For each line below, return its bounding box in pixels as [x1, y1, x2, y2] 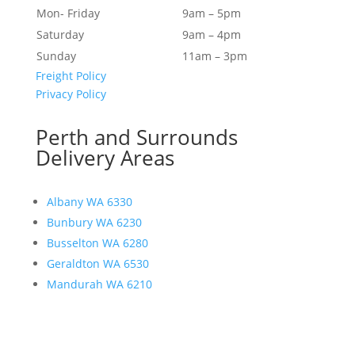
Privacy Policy [35, 86, 106, 102]
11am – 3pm [181, 48, 247, 64]
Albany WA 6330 [46, 194, 132, 210]
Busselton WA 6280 [46, 235, 148, 251]
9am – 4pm [181, 27, 241, 43]
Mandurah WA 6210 [46, 277, 152, 292]
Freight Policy [35, 68, 106, 84]
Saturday [36, 27, 84, 43]
